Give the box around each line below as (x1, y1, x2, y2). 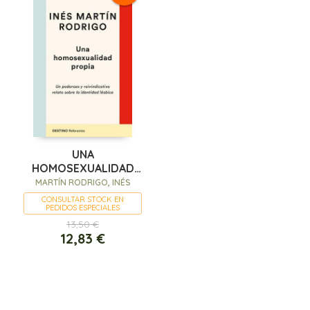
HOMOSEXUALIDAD (31, 161, 134, 176)
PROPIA (62, 175, 103, 190)
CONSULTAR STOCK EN (42, 194, 124, 205)
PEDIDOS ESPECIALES (46, 203, 120, 213)
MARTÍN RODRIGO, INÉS (35, 177, 131, 188)
